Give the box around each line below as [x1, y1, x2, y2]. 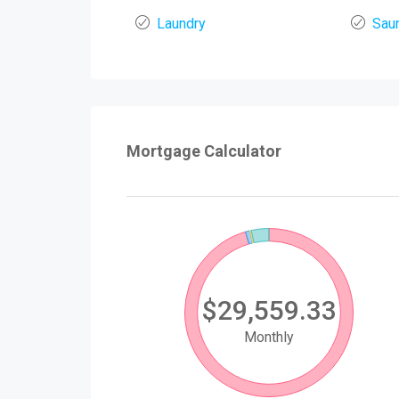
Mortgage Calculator [126, 142, 281, 161]
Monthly [244, 329, 295, 346]
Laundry [157, 15, 206, 33]
